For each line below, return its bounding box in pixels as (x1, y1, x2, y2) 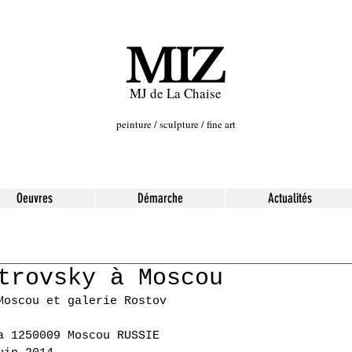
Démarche (137, 190, 183, 206)
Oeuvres (16, 190, 53, 206)
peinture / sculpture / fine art (115, 117, 236, 131)
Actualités (267, 190, 312, 206)
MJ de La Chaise (130, 84, 222, 102)
